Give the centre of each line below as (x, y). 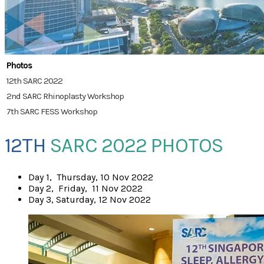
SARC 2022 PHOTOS (134, 146)
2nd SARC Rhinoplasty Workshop (65, 96)
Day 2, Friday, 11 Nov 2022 (85, 189)
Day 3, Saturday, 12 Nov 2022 (90, 200)
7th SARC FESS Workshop (52, 111)
